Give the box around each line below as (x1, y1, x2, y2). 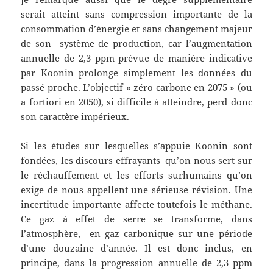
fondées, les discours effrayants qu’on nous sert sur (21, 154, 252, 167)
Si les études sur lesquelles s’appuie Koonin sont (21, 140, 252, 152)
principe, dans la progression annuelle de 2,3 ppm (21, 257, 252, 269)
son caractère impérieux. (21, 110, 130, 123)
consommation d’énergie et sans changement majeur (21, 23, 252, 35)
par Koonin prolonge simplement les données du (21, 66, 252, 79)
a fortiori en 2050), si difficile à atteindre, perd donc (21, 96, 252, 108)
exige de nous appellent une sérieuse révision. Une (21, 183, 252, 196)
